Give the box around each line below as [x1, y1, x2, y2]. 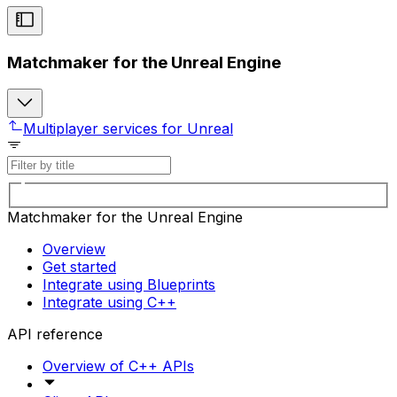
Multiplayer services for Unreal [23, 120, 233, 138]
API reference [7, 324, 103, 343]
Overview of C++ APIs [43, 356, 194, 375]
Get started [43, 257, 116, 276]
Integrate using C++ [43, 292, 176, 311]
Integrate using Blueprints [43, 275, 215, 293]
